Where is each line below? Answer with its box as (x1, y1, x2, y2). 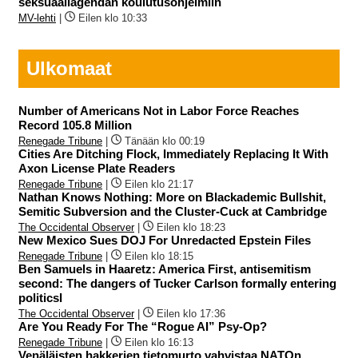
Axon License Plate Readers (18, 161, 175, 176)
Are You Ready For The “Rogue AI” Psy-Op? (18, 320, 267, 334)
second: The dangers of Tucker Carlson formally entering (18, 276, 336, 291)
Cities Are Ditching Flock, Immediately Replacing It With (18, 147, 328, 161)
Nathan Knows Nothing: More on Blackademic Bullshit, (18, 190, 326, 205)
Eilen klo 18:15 (125, 250, 193, 263)
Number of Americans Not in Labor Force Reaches (18, 104, 299, 118)
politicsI (18, 291, 62, 305)
